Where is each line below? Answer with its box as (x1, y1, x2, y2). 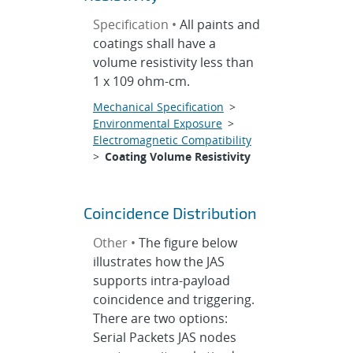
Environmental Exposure (92, 116, 222, 131)
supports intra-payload (92, 272, 230, 289)
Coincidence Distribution (83, 203, 257, 222)
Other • (92, 234, 139, 251)
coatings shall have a (92, 35, 216, 52)
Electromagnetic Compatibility (92, 132, 251, 147)
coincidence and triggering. (92, 291, 255, 308)
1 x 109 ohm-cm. (92, 72, 190, 90)
